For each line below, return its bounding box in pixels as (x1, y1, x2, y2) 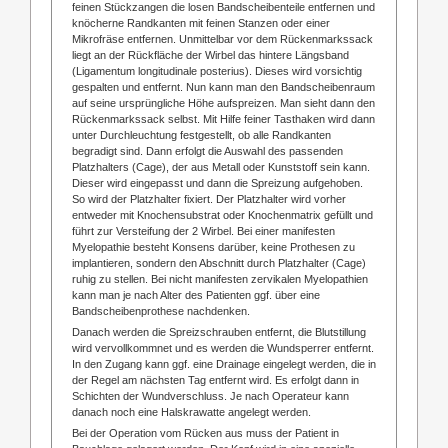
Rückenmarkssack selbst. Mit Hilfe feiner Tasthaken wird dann (71, 112, 375, 125)
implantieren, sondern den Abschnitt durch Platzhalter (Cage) (71, 256, 366, 269)
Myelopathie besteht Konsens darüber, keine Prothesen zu (71, 240, 355, 253)
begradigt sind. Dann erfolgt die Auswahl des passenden (71, 144, 343, 157)
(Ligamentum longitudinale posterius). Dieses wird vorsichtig (71, 64, 362, 77)
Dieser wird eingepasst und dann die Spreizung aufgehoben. (71, 176, 363, 189)
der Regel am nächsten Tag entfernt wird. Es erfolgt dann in (71, 373, 359, 386)
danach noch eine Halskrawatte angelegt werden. (71, 405, 311, 418)
